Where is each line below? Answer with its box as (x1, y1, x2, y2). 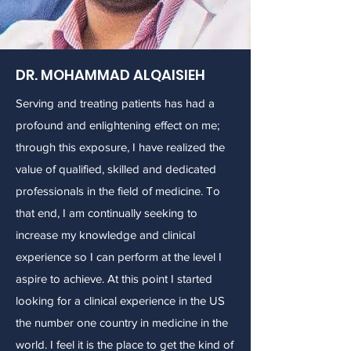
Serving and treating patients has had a (16, 96, 215, 110)
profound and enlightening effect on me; (16, 118, 219, 132)
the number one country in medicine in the (16, 316, 228, 329)
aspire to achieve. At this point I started (16, 272, 212, 285)
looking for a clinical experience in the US (16, 294, 225, 307)
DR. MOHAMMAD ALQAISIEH (16, 65, 205, 85)
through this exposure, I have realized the (16, 140, 225, 154)
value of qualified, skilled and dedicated (16, 162, 216, 175)
